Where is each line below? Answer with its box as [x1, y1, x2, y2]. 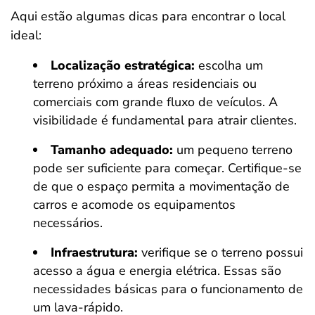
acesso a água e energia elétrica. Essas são [33, 262, 281, 279]
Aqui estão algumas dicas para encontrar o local [11, 8, 285, 25]
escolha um [195, 57, 263, 74]
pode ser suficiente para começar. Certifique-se [33, 160, 302, 176]
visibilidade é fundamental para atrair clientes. [33, 112, 297, 129]
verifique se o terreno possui [138, 244, 303, 261]
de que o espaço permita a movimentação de [33, 178, 290, 195]
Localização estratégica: [51, 57, 195, 74]
